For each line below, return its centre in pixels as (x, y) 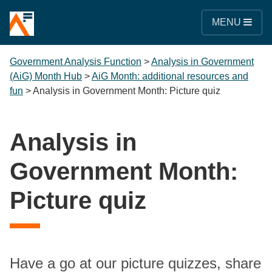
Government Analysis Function (76, 62)
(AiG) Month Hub (46, 76)
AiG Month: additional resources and (170, 76)
